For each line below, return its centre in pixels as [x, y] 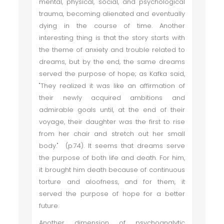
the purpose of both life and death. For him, [112, 158]
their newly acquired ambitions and [112, 98]
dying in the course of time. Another [112, 26]
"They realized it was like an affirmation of [112, 86]
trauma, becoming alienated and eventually [112, 14]
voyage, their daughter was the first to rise [112, 122]
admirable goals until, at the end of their [112, 110]
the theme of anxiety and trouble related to [112, 50]
